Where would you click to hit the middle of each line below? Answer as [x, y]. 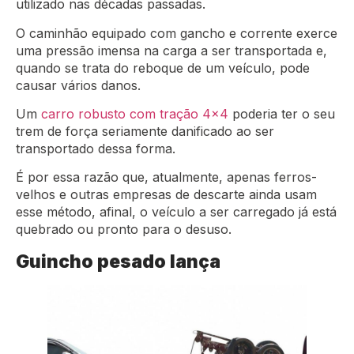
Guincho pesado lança [118, 261]
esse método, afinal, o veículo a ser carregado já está [176, 212]
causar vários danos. [80, 85]
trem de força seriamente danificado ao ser [145, 131]
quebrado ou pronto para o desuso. [126, 230]
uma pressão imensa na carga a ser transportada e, [171, 50]
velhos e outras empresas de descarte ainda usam [166, 195]
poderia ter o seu [282, 113]
